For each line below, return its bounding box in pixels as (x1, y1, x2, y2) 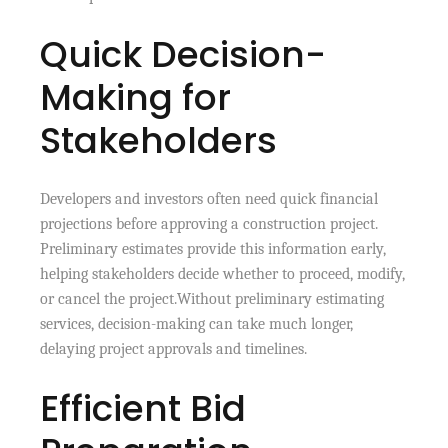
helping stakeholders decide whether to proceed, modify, (40, 264, 406, 283)
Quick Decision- (40, 28, 327, 80)
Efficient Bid (40, 382, 247, 434)
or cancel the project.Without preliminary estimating (40, 289, 385, 308)
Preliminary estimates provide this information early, (40, 239, 387, 258)
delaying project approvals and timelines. (40, 339, 308, 358)
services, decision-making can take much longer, (40, 314, 354, 333)
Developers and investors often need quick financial (40, 189, 379, 208)
